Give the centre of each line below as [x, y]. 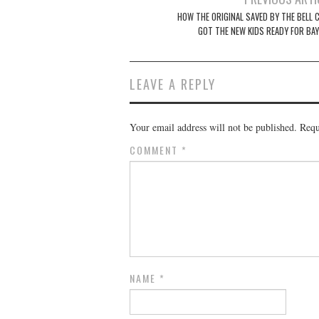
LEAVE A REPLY [173, 83]
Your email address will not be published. [213, 127]
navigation [164, 18]
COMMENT [156, 150]
